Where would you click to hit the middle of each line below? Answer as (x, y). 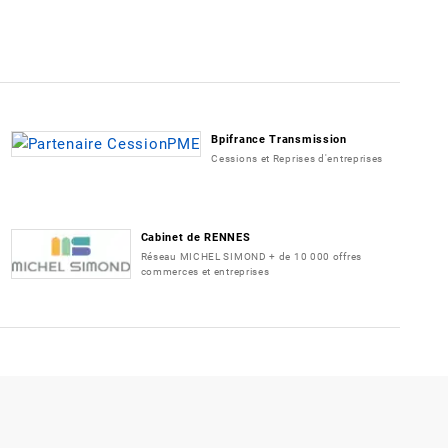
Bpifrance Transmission (279, 139)
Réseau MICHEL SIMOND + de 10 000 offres (251, 256)
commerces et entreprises (205, 271)
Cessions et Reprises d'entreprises (297, 158)
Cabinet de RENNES (195, 237)
